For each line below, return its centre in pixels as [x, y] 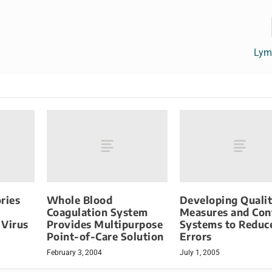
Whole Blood [80, 200]
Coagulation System [97, 212]
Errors [195, 237]
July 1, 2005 [199, 253]
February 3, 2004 [74, 253]
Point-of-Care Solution [105, 237]
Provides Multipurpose [105, 225]
